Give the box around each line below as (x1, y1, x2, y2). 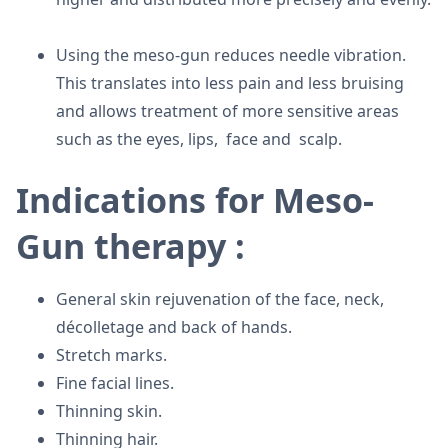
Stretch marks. (56, 344, 167, 366)
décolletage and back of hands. (56, 316, 292, 338)
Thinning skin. (56, 400, 162, 422)
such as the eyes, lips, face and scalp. (56, 128, 342, 150)
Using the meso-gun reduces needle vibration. (56, 44, 406, 66)
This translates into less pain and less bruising (56, 72, 404, 94)
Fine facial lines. (56, 372, 174, 394)
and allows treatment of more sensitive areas (56, 100, 399, 122)
